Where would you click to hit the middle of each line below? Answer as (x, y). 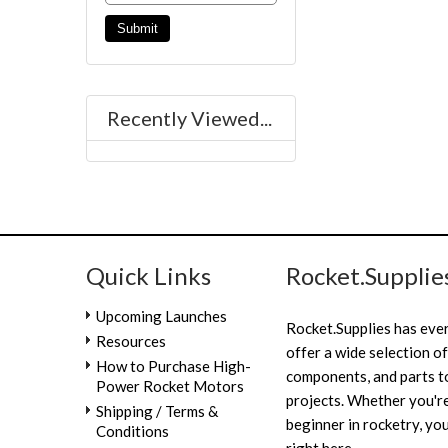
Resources (130, 340)
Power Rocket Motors (169, 385)
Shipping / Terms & (156, 410)
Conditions (132, 430)
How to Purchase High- (173, 365)
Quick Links (148, 275)
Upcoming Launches (161, 315)
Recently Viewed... (189, 117)
